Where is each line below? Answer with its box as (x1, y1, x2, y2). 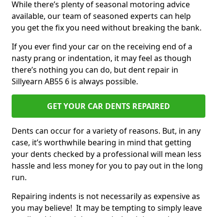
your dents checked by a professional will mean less (12, 149, 201, 159)
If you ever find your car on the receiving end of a (12, 41, 192, 52)
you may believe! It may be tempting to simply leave (12, 202, 202, 213)
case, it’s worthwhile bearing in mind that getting (12, 137, 191, 148)
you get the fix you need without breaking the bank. (12, 22, 203, 33)
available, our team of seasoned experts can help (12, 11, 191, 21)
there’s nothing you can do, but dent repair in (12, 64, 178, 75)
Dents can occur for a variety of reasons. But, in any (12, 125, 201, 136)
